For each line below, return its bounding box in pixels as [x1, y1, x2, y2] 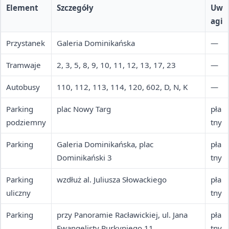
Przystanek [6, 38, 45, 49]
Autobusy [6, 82, 40, 93]
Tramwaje [6, 60, 41, 71]
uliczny [6, 188, 31, 198]
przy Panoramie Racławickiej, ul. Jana [57, 210, 188, 220]
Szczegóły [57, 3, 94, 13]
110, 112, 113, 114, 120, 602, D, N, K [57, 82, 188, 93]
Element [6, 3, 38, 13]
